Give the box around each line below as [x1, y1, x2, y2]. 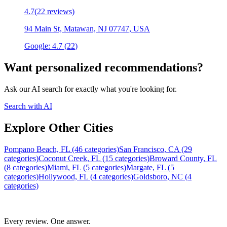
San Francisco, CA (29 [119, 144, 192, 154]
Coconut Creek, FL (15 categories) [39, 154, 149, 163]
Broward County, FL [149, 154, 217, 163]
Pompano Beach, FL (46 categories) [4, 144, 119, 154]
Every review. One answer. [4, 216, 91, 225]
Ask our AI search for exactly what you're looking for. [4, 85, 177, 94]
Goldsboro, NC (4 [133, 172, 192, 181]
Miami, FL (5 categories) [47, 163, 126, 172]
